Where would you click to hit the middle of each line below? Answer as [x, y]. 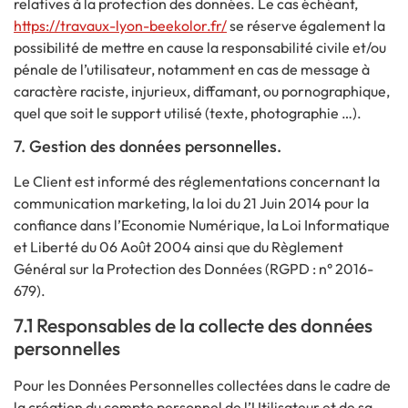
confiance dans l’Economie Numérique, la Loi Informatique [202, 224]
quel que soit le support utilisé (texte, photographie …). [188, 112]
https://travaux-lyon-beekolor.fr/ [120, 25]
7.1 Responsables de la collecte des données [193, 326]
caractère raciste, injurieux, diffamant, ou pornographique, [202, 91]
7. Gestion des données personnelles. [148, 146]
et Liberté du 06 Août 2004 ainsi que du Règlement [178, 246]
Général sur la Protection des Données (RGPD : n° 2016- [194, 268]
